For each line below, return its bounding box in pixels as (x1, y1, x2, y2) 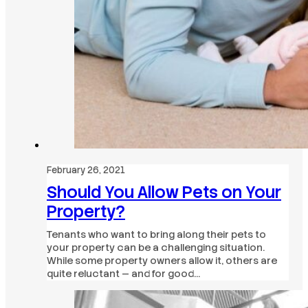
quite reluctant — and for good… (47, 267, 200, 280)
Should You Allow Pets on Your (47, 181, 281, 203)
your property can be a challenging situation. (47, 241, 265, 254)
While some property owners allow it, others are (47, 254, 277, 267)
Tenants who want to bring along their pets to (47, 228, 266, 241)
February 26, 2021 (47, 164, 125, 176)
